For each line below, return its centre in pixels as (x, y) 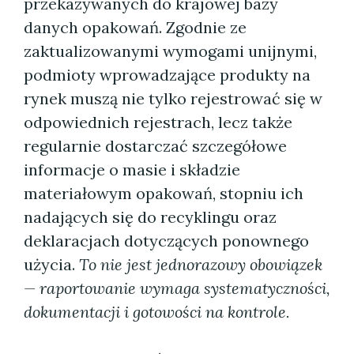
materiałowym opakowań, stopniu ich (164, 193)
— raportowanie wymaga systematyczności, (177, 288)
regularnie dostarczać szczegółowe (155, 146)
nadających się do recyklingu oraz (150, 217)
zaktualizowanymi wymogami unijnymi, (170, 51)
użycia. (51, 264)
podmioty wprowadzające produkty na (167, 75)
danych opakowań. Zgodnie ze (135, 27)
